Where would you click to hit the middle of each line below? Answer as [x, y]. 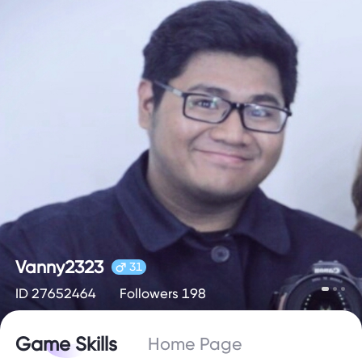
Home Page [196, 344]
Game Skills [67, 345]
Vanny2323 [60, 267]
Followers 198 [162, 294]
